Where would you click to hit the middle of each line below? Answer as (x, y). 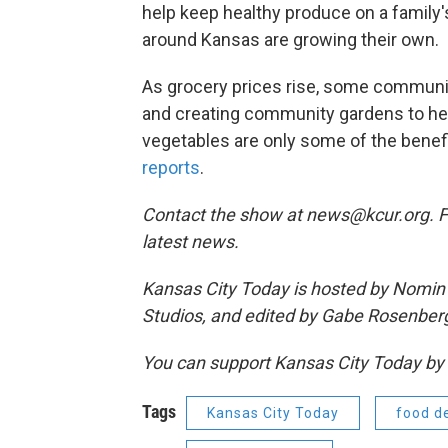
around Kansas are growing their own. (290, 39)
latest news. (190, 241)
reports (171, 167)
